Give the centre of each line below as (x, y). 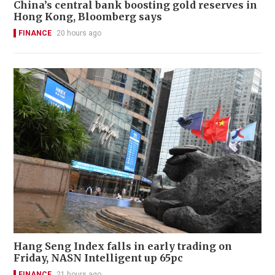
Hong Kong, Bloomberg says (88, 16)
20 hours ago (79, 33)
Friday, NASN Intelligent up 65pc (98, 258)
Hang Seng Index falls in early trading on (123, 246)
